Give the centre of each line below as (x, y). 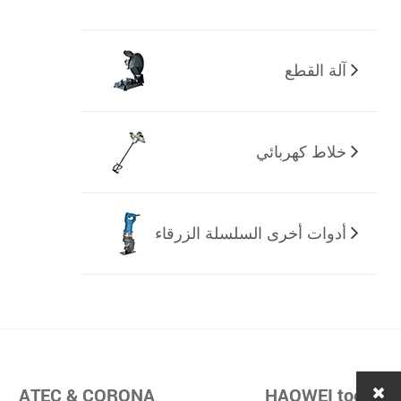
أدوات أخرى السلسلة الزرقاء (250, 233)
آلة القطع (315, 70)
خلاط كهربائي (301, 152)
